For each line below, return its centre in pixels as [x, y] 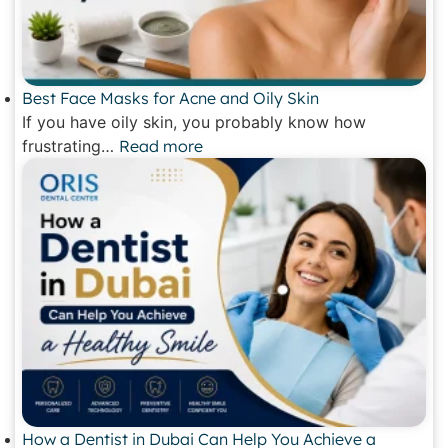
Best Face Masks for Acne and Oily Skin [170, 98]
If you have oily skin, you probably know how [194, 122]
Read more [161, 146]
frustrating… [70, 146]
